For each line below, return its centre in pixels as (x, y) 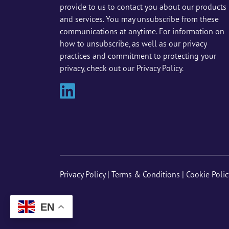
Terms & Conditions (146, 174)
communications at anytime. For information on (142, 31)
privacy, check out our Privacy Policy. (122, 68)
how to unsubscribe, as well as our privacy (133, 43)
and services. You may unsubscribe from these (139, 19)
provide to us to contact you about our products (143, 6)
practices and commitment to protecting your (138, 55)
